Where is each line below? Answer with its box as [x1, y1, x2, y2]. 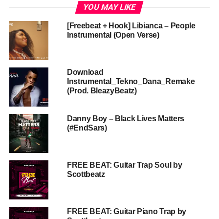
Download [66, 67, 104, 76]
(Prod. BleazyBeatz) [66, 86, 137, 95]
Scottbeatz [66, 170, 105, 178]
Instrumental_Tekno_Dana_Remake [66, 77, 195, 86]
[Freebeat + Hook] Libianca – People [66, 21, 196, 30]
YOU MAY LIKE [82, 2, 137, 12]
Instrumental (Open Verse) [66, 30, 159, 39]
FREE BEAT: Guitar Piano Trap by [66, 207, 186, 216]
